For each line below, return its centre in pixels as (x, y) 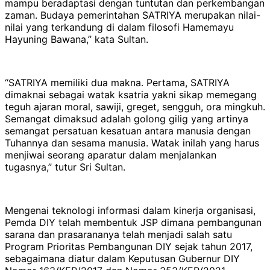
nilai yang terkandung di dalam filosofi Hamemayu (119, 27)
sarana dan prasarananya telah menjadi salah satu (118, 234)
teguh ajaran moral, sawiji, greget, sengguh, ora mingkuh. (135, 106)
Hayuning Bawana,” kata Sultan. (77, 39)
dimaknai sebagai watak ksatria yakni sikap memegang (131, 94)
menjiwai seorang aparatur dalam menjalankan (111, 155)
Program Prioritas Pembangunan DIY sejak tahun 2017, (129, 246)
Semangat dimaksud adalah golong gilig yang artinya (127, 118)
